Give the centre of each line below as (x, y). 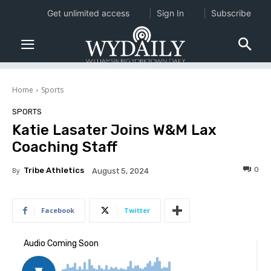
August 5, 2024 (120, 171)
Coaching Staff (65, 147)
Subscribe (231, 13)
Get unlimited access (88, 13)
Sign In (170, 13)
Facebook (58, 211)
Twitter (137, 211)
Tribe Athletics (54, 171)
